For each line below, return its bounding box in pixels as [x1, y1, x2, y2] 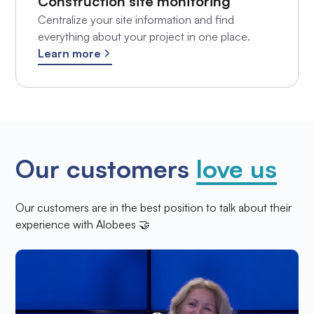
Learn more [37, 46, 101, 60]
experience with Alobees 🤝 [15, 217, 151, 231]
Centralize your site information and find [37, 12, 234, 27]
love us [196, 152, 278, 184]
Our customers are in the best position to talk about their [15, 200, 292, 214]
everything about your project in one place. [37, 29, 250, 43]
